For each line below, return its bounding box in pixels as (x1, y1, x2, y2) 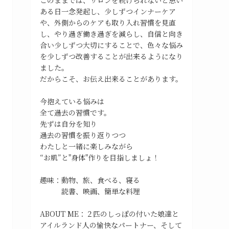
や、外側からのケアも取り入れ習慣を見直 (40, 17, 176, 28)
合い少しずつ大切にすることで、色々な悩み (40, 39, 183, 50)
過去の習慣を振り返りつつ (40, 129, 126, 140)
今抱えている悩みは (40, 96, 104, 106)
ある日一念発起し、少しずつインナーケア (40, 6, 176, 16)
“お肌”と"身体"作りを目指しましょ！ (40, 152, 159, 163)
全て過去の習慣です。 (40, 107, 111, 118)
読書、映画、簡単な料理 (40, 186, 140, 196)
